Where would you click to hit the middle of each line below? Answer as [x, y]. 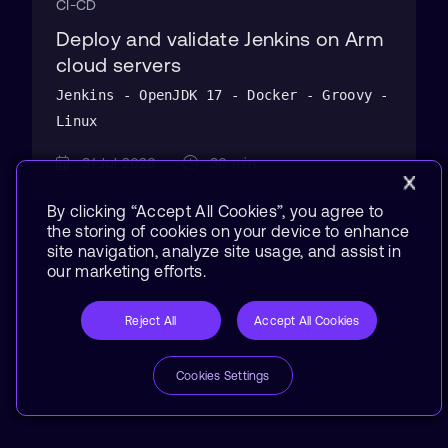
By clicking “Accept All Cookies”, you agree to [215, 211]
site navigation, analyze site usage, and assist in [224, 251]
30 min [230, 163]
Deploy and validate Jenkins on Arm [219, 38]
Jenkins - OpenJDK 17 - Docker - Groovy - [222, 95]
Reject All [151, 320]
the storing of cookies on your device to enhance [228, 231]
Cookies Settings [222, 376]
